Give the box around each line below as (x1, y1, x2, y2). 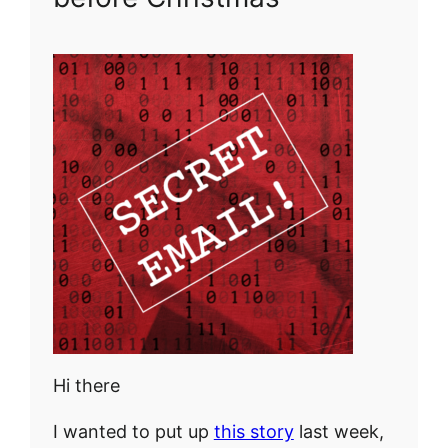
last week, (293, 420, 384, 442)
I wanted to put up (52, 420, 214, 442)
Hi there (52, 374, 120, 396)
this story (213, 420, 294, 442)
